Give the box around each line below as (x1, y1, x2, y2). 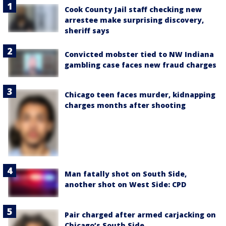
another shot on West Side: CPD (65, 180, 186, 190)
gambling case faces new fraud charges (65, 60, 216, 70)
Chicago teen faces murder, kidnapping (65, 90, 215, 100)
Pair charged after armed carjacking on (65, 209, 216, 219)
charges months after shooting (65, 100, 186, 110)
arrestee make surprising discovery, (65, 15, 204, 25)
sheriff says (65, 26, 109, 35)
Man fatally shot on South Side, (65, 169, 187, 179)
